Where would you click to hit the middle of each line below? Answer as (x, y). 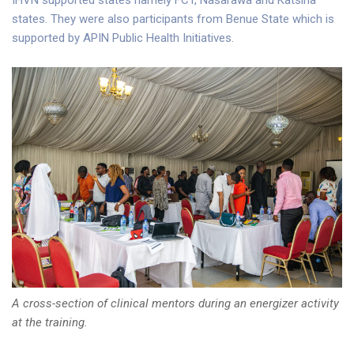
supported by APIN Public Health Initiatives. (123, 38)
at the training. (50, 322)
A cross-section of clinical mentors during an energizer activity (175, 303)
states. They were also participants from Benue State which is (173, 19)
